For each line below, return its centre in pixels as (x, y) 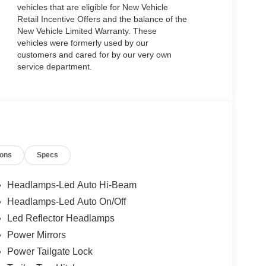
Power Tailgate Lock (50, 252)
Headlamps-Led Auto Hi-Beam (72, 185)
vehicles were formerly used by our (83, 43)
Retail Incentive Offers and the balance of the (102, 19)
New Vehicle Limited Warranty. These (87, 31)
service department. (54, 67)
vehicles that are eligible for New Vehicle (92, 7)
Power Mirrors (36, 235)
